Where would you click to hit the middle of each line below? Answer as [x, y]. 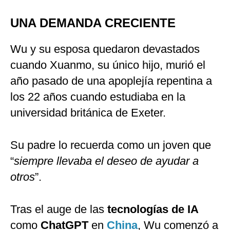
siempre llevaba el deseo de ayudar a [106, 161]
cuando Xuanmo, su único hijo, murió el [108, 65]
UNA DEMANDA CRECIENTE [93, 23]
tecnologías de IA [153, 209]
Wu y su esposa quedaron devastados [105, 49]
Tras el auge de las [59, 209]
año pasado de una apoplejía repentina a [111, 81]
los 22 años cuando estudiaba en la [98, 97]
